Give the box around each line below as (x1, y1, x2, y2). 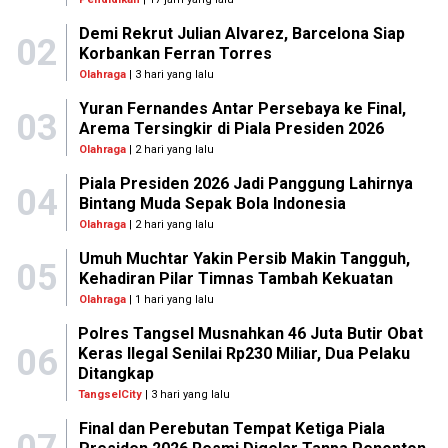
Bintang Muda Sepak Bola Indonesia (78, 194, 346, 213)
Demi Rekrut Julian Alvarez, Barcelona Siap (78, 24, 405, 43)
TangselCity (78, 388, 143, 401)
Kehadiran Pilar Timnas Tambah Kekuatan (78, 269, 393, 288)
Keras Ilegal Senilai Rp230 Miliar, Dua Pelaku (78, 344, 411, 363)
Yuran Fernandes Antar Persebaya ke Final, (78, 99, 406, 118)
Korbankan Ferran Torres (78, 44, 272, 63)
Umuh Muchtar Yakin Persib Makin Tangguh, (78, 249, 410, 268)
